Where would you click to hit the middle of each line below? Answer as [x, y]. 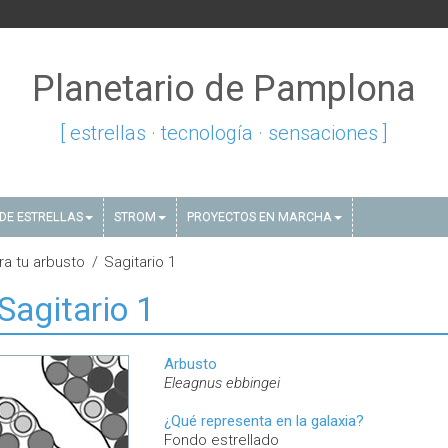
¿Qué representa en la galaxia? [264, 421]
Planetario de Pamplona [224, 89]
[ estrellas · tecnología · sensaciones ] [224, 133]
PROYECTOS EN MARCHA [259, 216]
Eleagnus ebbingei [222, 383]
